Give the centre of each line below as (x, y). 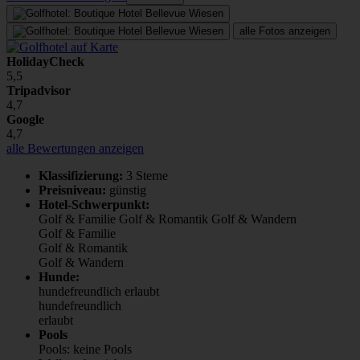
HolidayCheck (45, 61)
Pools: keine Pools (85, 349)
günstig (128, 190)
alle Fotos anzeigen (285, 31)
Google (25, 119)
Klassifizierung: (81, 175)
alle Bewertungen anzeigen (75, 148)
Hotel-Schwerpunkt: (94, 204)
